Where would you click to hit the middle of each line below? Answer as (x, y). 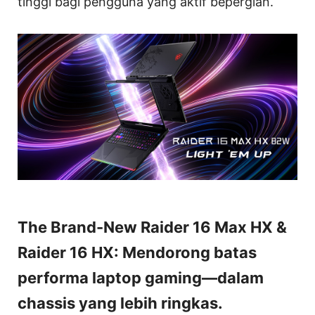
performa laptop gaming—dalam (141, 278)
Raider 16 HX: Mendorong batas (137, 253)
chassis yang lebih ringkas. (120, 303)
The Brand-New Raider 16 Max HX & (152, 227)
